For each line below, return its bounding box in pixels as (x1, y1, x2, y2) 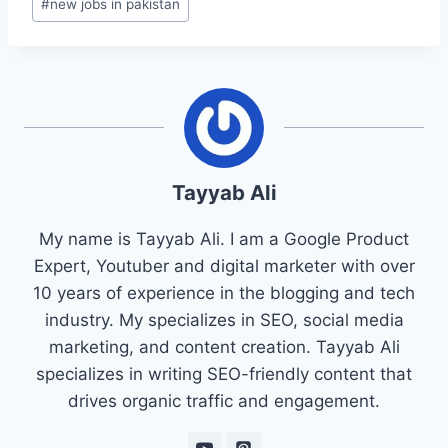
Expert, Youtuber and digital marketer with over (33, 255, 415, 276)
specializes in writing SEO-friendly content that (36, 363, 412, 384)
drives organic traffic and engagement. (68, 390, 380, 411)
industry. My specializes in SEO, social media (44, 309, 404, 330)
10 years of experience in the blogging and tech (33, 282, 415, 303)
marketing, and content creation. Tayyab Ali (48, 336, 400, 357)
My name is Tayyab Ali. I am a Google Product (39, 228, 409, 249)
